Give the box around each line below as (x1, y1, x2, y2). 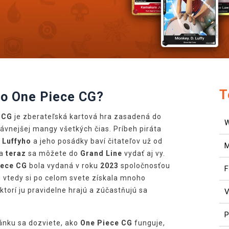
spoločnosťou (118, 161, 170, 170)
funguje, (132, 218, 165, 227)
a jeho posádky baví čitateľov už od (31, 136, 163, 145)
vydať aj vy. (122, 149, 165, 157)
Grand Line (80, 149, 122, 157)
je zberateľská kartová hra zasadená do (12, 112, 162, 121)
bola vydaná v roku (27, 161, 100, 170)
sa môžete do (28, 149, 80, 157)
